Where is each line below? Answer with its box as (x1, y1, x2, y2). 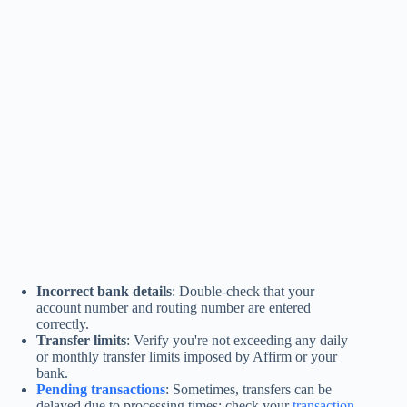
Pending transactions (36, 381, 165, 397)
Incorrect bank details (36, 283, 172, 299)
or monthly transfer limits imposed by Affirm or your (36, 348, 337, 364)
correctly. (36, 315, 89, 332)
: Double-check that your (172, 283, 314, 299)
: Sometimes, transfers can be (165, 381, 332, 397)
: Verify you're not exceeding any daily (126, 332, 348, 348)
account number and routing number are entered (36, 299, 311, 315)
